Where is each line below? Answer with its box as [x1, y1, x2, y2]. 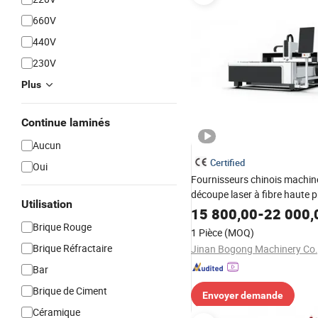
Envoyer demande [202, 290, 283, 301]
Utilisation [21, 197, 72, 211]
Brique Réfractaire [33, 241, 112, 255]
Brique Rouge [33, 220, 92, 234]
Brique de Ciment [33, 284, 107, 297]
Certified [210, 156, 245, 169]
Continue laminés [21, 116, 110, 129]
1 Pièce [191, 226, 222, 239]
